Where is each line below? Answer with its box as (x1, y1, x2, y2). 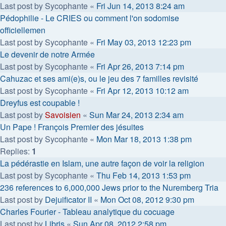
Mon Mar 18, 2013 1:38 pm (96, 133, 192, 145)
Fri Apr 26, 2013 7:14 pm (96, 60, 184, 72)
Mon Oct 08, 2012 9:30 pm (100, 193, 194, 205)
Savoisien (45, 108, 81, 121)
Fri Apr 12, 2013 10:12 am (96, 84, 189, 96)
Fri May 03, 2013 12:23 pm (96, 36, 191, 48)
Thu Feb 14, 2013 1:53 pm (96, 169, 191, 181)
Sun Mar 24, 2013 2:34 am (89, 108, 184, 121)
